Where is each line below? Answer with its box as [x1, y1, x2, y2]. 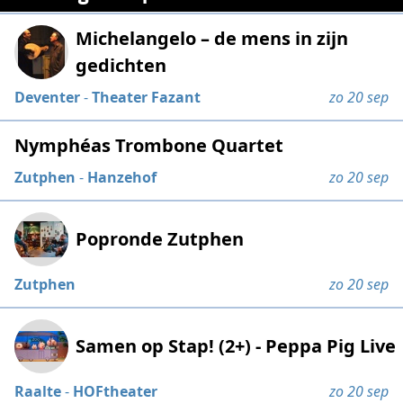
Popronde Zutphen [76, 227, 245, 252]
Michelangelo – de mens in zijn [76, 26, 349, 51]
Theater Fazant [92, 87, 201, 108]
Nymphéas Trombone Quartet [14, 133, 284, 158]
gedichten [76, 53, 167, 78]
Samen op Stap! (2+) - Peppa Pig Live [76, 334, 397, 359]
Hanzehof [87, 167, 157, 188]
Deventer [14, 87, 81, 108]
